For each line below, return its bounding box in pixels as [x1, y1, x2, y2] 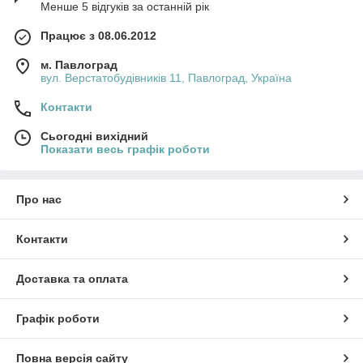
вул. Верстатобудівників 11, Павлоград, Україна [41, 71, 292, 85]
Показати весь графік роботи [41, 143, 210, 156]
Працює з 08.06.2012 [41, 29, 156, 43]
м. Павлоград [41, 58, 117, 72]
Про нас [16, 193, 62, 207]
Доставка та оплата [16, 272, 128, 286]
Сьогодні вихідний [41, 130, 148, 143]
